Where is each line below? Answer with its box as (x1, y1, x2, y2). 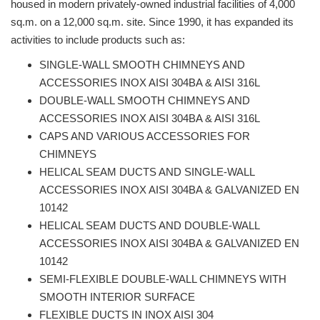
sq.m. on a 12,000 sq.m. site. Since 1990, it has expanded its (11, 16, 294, 28)
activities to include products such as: (11, 34, 185, 46)
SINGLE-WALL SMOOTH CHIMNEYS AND (39, 59, 245, 71)
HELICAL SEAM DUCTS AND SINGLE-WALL (39, 166, 254, 178)
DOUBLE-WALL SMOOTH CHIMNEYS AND (39, 94, 250, 106)
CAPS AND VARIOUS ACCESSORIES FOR (39, 130, 250, 142)
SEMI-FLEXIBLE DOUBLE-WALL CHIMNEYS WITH (39, 273, 286, 285)
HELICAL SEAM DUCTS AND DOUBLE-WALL (39, 219, 259, 231)
